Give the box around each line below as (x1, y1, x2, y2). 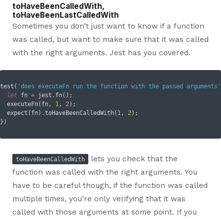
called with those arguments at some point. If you (12, 207, 197, 217)
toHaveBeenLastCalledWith (12, 10, 119, 20)
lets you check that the (88, 154, 178, 163)
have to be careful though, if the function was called (12, 181, 208, 190)
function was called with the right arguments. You (12, 167, 197, 177)
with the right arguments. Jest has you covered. (12, 48, 190, 57)
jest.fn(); (35, 92, 73, 99)
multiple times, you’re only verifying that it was (12, 194, 185, 203)
